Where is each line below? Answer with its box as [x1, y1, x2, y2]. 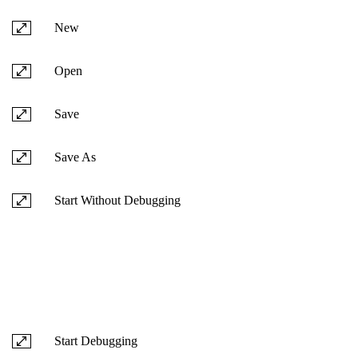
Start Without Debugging [54, 193, 181, 207]
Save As [54, 149, 96, 164]
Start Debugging [54, 333, 137, 348]
